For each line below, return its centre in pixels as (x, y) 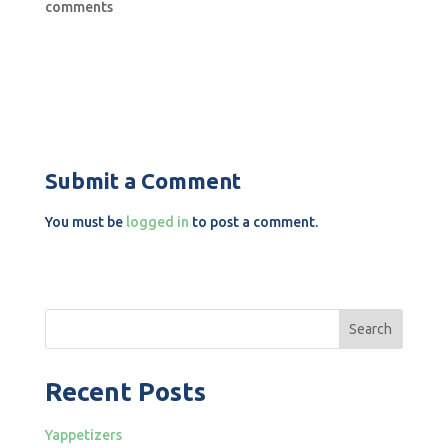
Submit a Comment (142, 180)
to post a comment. (253, 222)
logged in (157, 222)
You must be (85, 222)
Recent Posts (125, 391)
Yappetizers (83, 435)
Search (371, 329)
